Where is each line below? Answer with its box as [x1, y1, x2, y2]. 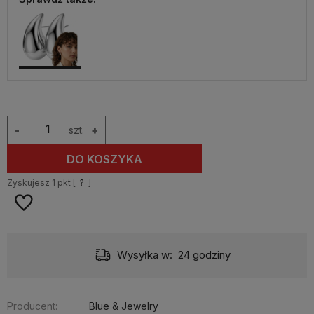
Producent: [7, 300, 57, 312]
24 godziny [177, 248, 231, 261]
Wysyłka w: [117, 248, 173, 261]
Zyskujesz [7, 177, 52, 188]
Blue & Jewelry [89, 300, 158, 312]
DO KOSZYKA [67, 151, 143, 166]
